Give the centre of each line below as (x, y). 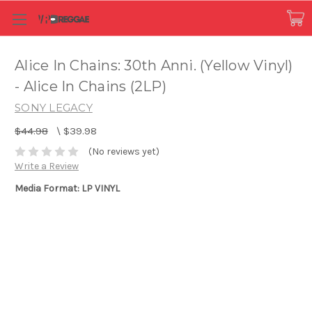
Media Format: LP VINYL (67, 189)
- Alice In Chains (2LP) (91, 87)
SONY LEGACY (54, 108)
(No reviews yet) (124, 152)
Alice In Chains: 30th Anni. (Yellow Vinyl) (154, 66)
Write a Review (47, 166)
